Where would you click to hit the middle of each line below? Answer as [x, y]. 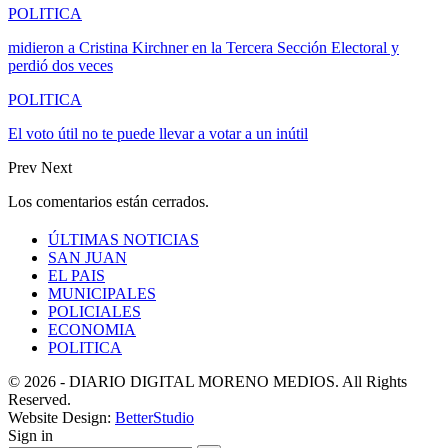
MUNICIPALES [102, 293]
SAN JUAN [87, 257]
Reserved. [39, 399]
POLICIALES [94, 311]
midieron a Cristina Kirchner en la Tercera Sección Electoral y [203, 47]
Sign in [30, 435]
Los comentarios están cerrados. [108, 201]
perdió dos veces [60, 65]
